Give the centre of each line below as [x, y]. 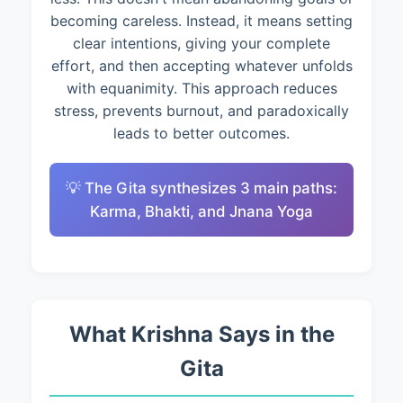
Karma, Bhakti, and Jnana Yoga [201, 211]
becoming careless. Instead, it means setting [201, 21]
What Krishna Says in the [201, 334]
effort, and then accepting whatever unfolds [201, 66]
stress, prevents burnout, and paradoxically [201, 111]
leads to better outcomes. [201, 133]
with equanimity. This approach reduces [201, 88]
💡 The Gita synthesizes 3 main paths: [201, 188]
